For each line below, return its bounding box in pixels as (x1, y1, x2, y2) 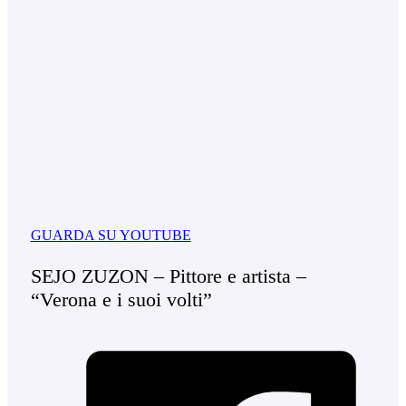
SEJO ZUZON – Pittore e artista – (30, 264, 306, 287)
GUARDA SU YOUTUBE (30, 227, 191, 244)
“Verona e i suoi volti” (30, 287, 212, 311)
